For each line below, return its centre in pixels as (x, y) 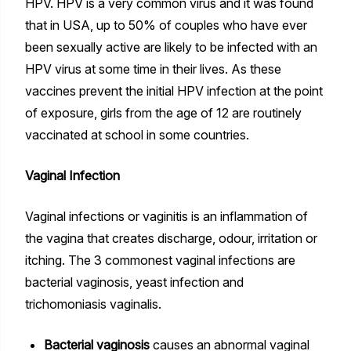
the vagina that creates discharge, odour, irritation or (171, 238)
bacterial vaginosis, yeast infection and (134, 282)
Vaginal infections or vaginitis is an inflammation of (166, 216)
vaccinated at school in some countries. (137, 134)
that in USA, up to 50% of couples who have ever (166, 25)
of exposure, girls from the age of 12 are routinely (163, 112)
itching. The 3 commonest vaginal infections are (160, 260)
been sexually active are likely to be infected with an (171, 47)
